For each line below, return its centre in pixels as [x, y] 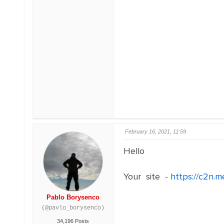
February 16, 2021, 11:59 [155, 131]
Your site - [147, 176]
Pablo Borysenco [73, 197]
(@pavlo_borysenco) [73, 208]
